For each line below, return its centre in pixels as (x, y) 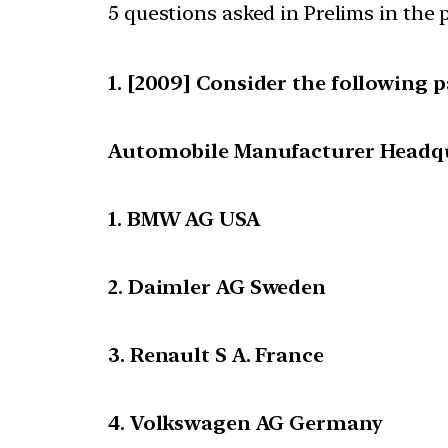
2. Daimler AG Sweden (217, 287)
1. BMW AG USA (184, 219)
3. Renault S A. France (216, 355)
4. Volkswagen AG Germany (245, 423)
